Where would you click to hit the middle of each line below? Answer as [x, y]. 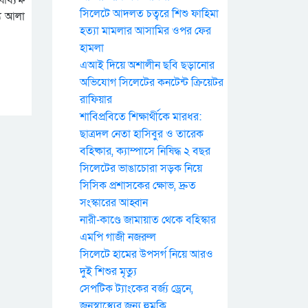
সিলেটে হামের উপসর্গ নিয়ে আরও [146, 254]
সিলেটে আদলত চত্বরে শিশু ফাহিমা [149, 14]
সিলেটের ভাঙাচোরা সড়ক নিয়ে [141, 168]
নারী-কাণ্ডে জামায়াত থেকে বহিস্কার [148, 220]
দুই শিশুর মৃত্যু [108, 272]
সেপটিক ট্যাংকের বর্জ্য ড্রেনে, [136, 289]
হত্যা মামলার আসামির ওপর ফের [145, 31]
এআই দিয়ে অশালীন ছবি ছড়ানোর [147, 65]
